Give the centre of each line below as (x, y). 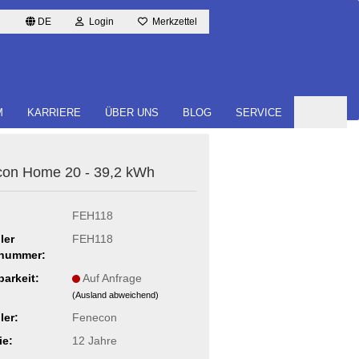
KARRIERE (54, 113)
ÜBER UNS (132, 113)
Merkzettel (172, 22)
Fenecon (94, 317)
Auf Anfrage (112, 278)
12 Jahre (94, 340)
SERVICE (259, 113)
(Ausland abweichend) (115, 294)
